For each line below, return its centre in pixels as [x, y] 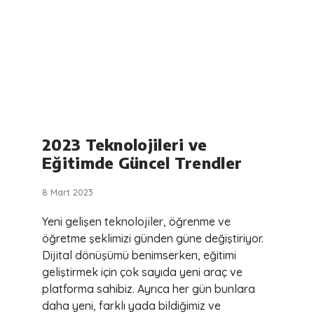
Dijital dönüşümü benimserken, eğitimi [139, 255]
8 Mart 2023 [68, 192]
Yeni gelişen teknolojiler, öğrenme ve [136, 222]
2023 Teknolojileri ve [125, 145]
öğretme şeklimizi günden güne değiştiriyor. [153, 239]
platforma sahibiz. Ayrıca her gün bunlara [149, 289]
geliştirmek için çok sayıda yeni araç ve [142, 272]
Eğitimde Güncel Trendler [142, 163]
